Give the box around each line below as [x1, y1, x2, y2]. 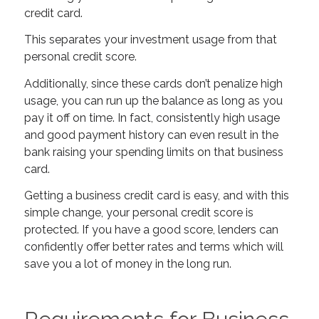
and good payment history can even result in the [23, 127, 278, 142]
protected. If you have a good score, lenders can [23, 223, 278, 237]
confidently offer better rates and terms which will [23, 240, 283, 254]
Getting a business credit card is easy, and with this [23, 189, 289, 203]
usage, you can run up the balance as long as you [23, 93, 283, 108]
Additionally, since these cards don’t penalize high [23, 76, 283, 90]
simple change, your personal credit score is [23, 206, 253, 220]
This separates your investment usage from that [23, 33, 277, 47]
